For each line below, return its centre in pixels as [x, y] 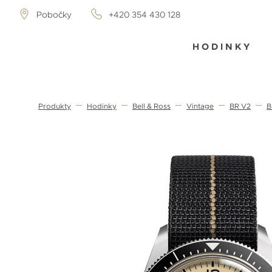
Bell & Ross [151, 107]
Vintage [200, 107]
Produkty [55, 107]
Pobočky [54, 15]
